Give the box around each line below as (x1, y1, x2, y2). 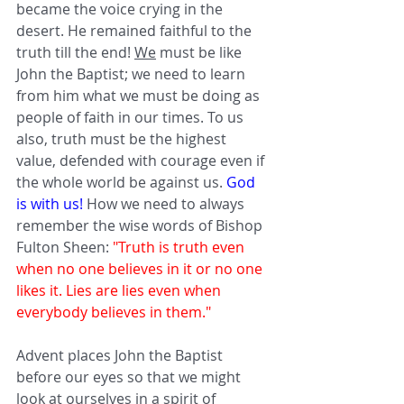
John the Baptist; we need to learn (16, 63, 249, 84)
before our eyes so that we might (16, 366, 244, 387)
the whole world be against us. (16, 171, 226, 192)
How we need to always (83, 193, 248, 214)
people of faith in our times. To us (16, 106, 247, 127)
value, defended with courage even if (16, 150, 268, 170)
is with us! (16, 193, 83, 214)
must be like (156, 41, 245, 62)
